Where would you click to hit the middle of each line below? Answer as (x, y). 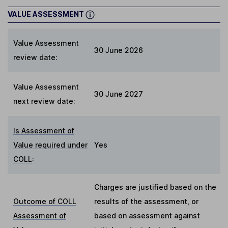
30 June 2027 (119, 94)
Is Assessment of (44, 131)
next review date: (45, 101)
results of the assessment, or (146, 202)
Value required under (51, 145)
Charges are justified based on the (155, 187)
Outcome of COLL (45, 202)
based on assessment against (147, 216)
